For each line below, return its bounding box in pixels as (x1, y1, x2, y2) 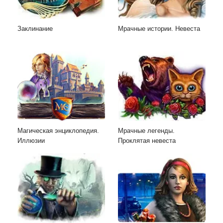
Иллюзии (17, 137, 45, 145)
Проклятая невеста (118, 137, 176, 145)
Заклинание (17, 25, 53, 33)
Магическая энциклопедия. (17, 127, 99, 135)
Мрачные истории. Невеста (118, 25, 200, 33)
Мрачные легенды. (118, 127, 175, 135)
